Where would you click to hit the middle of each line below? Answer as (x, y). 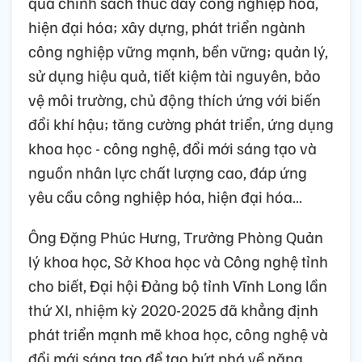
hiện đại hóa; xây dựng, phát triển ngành (167, 26)
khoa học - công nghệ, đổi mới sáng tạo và (173, 147)
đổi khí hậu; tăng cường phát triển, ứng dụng (181, 123)
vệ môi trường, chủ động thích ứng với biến (175, 99)
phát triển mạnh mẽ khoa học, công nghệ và (178, 333)
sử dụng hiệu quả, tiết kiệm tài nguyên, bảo (175, 75)
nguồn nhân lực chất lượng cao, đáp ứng (168, 172)
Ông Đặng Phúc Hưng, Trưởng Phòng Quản (176, 236)
